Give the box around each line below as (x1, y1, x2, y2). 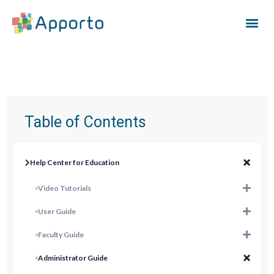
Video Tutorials (38, 183, 91, 193)
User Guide (38, 207, 76, 217)
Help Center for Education (30, 158, 119, 168)
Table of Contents (24, 113, 146, 131)
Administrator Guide (38, 253, 108, 263)
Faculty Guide (38, 230, 84, 240)
